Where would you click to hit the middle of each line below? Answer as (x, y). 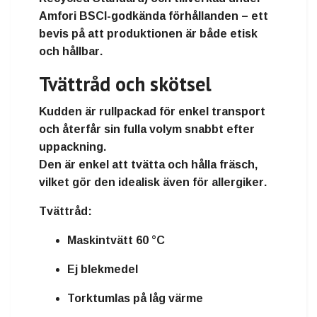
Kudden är (69, 111)
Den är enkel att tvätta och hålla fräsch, (148, 164)
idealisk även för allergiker (191, 182)
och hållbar (69, 51)
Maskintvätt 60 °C (116, 240)
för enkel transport (211, 111)
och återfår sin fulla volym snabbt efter (147, 129)
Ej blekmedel (103, 269)
